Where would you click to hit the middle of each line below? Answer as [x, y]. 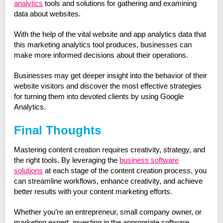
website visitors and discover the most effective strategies [108, 86]
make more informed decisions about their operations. [101, 55]
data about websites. [47, 14]
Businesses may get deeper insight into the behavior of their [110, 75]
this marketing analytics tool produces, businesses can [103, 45]
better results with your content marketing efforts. [94, 191]
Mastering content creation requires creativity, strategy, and [109, 150]
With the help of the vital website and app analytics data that [110, 34]
